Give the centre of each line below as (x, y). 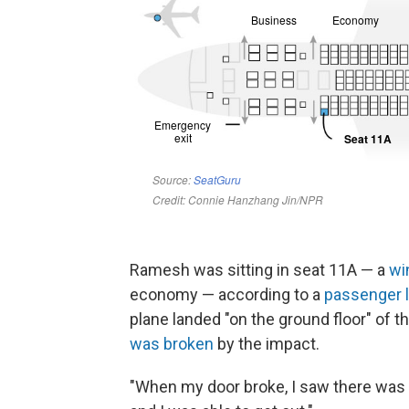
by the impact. (267, 344)
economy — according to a (227, 294)
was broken (172, 344)
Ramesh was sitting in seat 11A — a (259, 270)
